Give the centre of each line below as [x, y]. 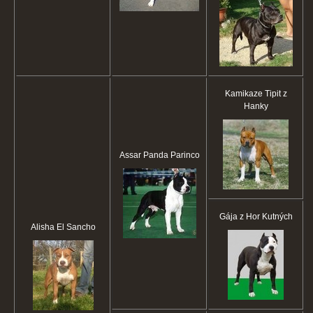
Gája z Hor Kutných [256, 217]
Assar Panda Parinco [159, 155]
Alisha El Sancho [63, 227]
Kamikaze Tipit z [256, 94]
